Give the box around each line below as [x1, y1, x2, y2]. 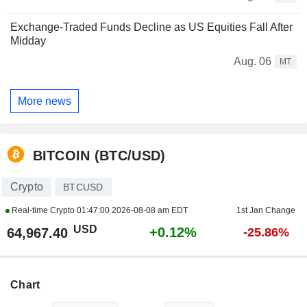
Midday [10, 35, 46, 47]
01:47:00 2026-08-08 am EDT [76, 206, 188, 216]
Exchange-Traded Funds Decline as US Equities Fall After [10, 21, 293, 34]
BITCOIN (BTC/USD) [32, 147, 166, 163]
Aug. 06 [234, 56, 271, 68]
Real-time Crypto [9, 206, 77, 216]
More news [18, 95, 71, 107]
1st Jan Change [236, 206, 295, 216]
